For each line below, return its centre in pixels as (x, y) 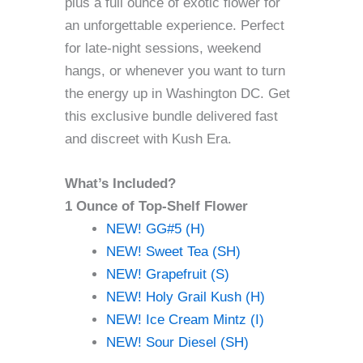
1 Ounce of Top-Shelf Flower (156, 207)
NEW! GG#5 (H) (156, 229)
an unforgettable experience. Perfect (175, 25)
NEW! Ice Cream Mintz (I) (185, 320)
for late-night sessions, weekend (163, 48)
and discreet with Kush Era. (148, 139)
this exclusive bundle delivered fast (171, 116)
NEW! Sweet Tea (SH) (173, 252)
